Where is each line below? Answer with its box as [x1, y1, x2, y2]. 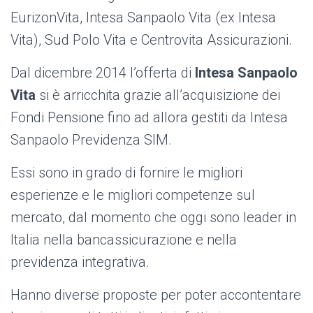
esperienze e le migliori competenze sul [10, 187, 255, 204]
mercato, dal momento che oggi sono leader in [10, 209, 296, 226]
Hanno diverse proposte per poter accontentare [10, 286, 301, 304]
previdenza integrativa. [10, 254, 150, 271]
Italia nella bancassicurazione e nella [10, 231, 237, 249]
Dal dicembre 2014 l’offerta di [10, 64, 191, 82]
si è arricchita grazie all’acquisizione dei [36, 87, 280, 104]
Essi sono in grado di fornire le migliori [10, 164, 242, 182]
